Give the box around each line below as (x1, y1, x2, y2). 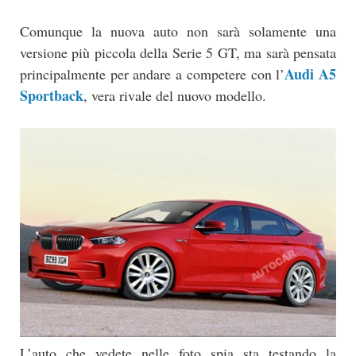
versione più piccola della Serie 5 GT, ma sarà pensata (20, 43, 336, 63)
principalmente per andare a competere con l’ (20, 64, 285, 84)
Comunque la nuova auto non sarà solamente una (20, 21, 336, 41)
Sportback (20, 85, 83, 106)
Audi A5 (284, 64, 337, 85)
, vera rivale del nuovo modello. (83, 86, 266, 106)
